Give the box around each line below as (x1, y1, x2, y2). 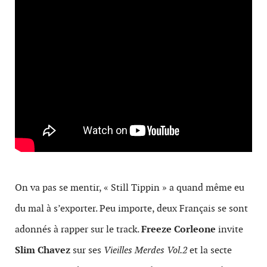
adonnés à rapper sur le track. (15, 223, 141, 235)
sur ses (70, 244, 104, 256)
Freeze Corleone (141, 223, 216, 235)
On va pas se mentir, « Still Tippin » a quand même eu (15, 181, 244, 194)
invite (216, 223, 243, 235)
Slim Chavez (15, 244, 70, 256)
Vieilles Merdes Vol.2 (104, 244, 187, 256)
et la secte (187, 244, 232, 256)
